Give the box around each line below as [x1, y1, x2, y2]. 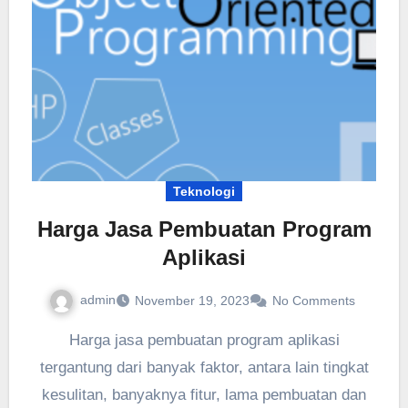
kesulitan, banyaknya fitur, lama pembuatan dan [42, 385, 366, 403]
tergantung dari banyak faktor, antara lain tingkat [39, 358, 369, 376]
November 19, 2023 [135, 292, 250, 308]
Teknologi [173, 183, 235, 199]
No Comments [272, 292, 355, 308]
